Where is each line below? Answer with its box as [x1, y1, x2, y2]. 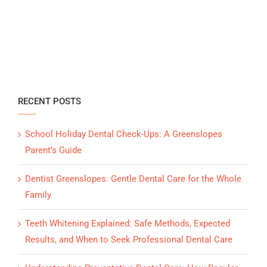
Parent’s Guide [25, 145, 82, 156]
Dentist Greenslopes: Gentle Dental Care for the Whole [25, 173, 241, 185]
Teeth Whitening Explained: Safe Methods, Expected [25, 218, 230, 229]
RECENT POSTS [18, 96, 81, 107]
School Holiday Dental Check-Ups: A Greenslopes [25, 129, 222, 140]
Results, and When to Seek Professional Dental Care [25, 234, 232, 246]
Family [25, 190, 51, 201]
